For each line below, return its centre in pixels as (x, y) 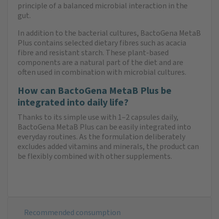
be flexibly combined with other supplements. (95, 156)
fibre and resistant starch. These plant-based (93, 52)
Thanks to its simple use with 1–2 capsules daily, (98, 117)
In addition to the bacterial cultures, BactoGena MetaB (109, 33)
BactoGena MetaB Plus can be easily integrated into (104, 127)
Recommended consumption (72, 212)
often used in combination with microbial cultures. (102, 72)
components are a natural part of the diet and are (100, 62)
